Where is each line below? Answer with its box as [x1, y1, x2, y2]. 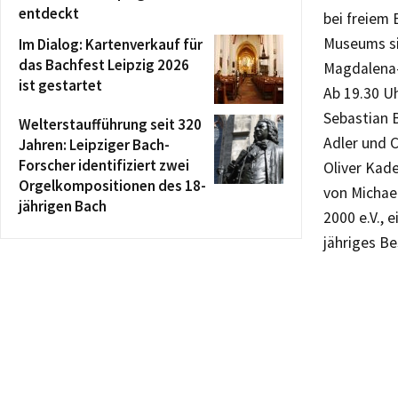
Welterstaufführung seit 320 [19, 114, 202, 134]
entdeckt [19, 3, 79, 23]
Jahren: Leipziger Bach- [19, 134, 170, 155]
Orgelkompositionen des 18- [19, 175, 206, 195]
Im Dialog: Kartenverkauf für [19, 34, 203, 54]
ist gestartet [19, 75, 102, 95]
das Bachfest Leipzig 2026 [19, 54, 189, 75]
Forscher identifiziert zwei [19, 155, 189, 175]
